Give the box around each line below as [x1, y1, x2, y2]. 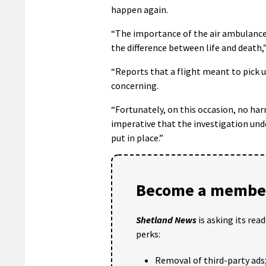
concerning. [111, 79, 159, 91]
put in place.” [111, 131, 163, 144]
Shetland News [136, 213, 197, 226]
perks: [136, 227, 160, 240]
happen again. [111, 3, 168, 15]
